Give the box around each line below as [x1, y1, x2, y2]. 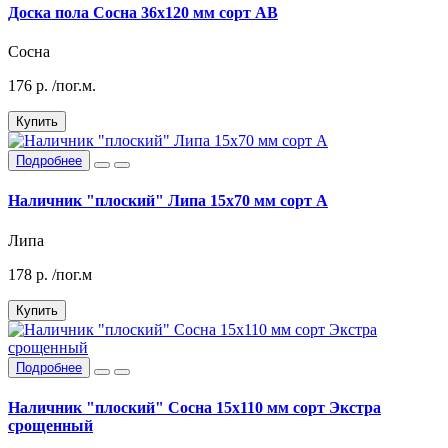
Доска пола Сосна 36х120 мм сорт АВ [8, 3, 278, 21]
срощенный [8, 416, 93, 434]
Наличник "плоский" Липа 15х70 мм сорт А [8, 192, 328, 210]
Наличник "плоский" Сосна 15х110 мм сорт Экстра [8, 398, 381, 416]
